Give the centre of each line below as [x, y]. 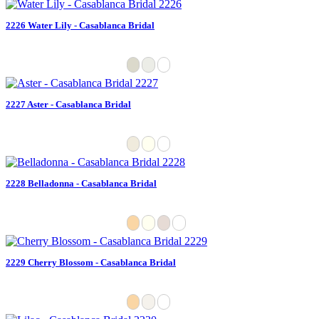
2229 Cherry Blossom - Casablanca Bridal [91, 262]
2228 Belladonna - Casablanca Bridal [81, 183]
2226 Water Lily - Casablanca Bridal [80, 25]
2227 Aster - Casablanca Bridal [68, 104]
